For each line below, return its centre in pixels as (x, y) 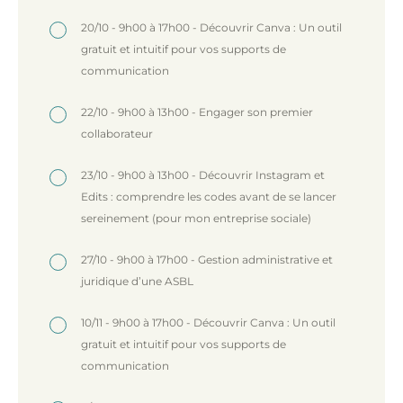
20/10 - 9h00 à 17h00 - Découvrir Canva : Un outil (211, 27)
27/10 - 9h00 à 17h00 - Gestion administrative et (207, 259)
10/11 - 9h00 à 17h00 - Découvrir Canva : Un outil (208, 322)
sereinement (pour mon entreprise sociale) (196, 218)
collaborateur (117, 133)
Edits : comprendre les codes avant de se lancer (209, 196)
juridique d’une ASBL (137, 281)
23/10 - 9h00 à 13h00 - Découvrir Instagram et (203, 175)
